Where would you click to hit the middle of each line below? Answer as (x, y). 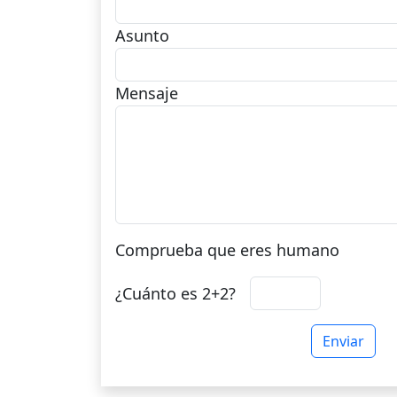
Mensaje (147, 93)
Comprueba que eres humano (227, 250)
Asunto (142, 35)
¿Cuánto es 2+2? (175, 293)
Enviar (343, 341)
